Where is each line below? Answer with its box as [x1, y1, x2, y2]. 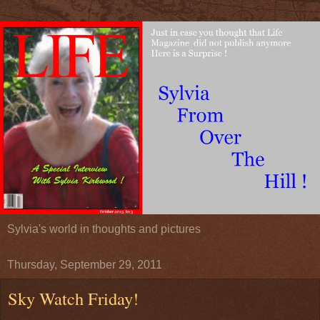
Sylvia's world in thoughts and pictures [7, 222, 201, 235]
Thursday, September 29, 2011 [7, 258, 162, 271]
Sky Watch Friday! [8, 286, 139, 310]
